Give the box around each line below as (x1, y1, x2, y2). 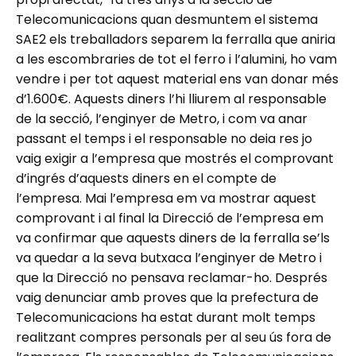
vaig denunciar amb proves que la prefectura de (16, 288, 319, 308)
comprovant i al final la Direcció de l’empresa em (16, 209, 323, 228)
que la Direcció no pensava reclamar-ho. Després (16, 269, 327, 288)
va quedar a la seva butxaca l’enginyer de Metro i (16, 249, 322, 268)
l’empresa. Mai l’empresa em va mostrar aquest (16, 189, 316, 208)
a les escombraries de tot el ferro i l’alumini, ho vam (16, 50, 337, 69)
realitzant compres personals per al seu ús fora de (16, 328, 331, 347)
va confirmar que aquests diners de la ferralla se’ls (16, 229, 330, 248)
